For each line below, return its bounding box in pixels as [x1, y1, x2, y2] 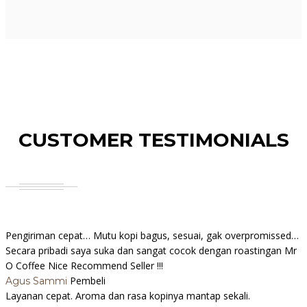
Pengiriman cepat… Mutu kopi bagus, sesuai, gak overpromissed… [5, 229, 299, 243]
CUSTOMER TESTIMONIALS [18, 128, 289, 152]
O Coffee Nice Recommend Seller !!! [5, 259, 163, 273]
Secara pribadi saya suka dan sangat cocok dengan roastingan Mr [5, 244, 297, 258]
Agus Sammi [5, 275, 70, 288]
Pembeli [70, 274, 106, 288]
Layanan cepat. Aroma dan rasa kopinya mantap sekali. [5, 289, 250, 303]
